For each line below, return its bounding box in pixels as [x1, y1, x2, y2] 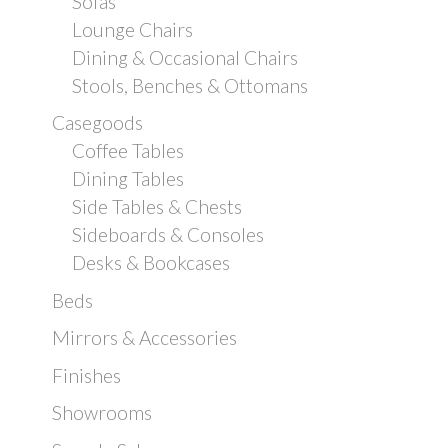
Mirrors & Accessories [52, 326, 237, 350]
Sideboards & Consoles [72, 223, 264, 247]
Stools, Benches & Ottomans [72, 73, 308, 97]
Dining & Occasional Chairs [72, 45, 298, 69]
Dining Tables [72, 167, 184, 191]
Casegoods [52, 111, 143, 135]
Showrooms [52, 401, 152, 425]
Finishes [52, 363, 121, 387]
